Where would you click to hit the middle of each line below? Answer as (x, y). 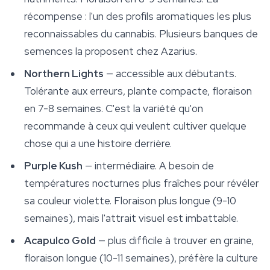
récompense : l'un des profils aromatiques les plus (138, 17)
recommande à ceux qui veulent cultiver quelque (135, 126)
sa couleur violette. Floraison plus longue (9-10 (130, 201)
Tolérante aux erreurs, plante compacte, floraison (138, 91)
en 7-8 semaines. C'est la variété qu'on (114, 109)
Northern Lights (64, 74)
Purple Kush (53, 166)
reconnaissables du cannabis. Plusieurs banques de (141, 34)
